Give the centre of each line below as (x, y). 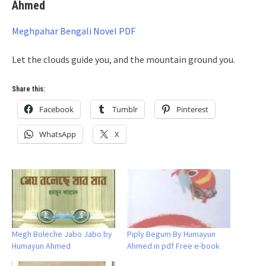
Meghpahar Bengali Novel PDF (74, 31)
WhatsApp (58, 134)
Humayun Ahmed (41, 246)
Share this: (28, 89)
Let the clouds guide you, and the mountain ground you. (123, 59)
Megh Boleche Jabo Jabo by (62, 234)
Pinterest (192, 109)
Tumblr (125, 109)
